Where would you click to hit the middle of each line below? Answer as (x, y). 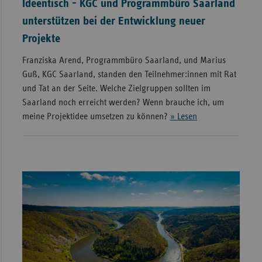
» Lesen (183, 116)
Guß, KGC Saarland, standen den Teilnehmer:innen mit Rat (129, 74)
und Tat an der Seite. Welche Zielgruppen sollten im (116, 88)
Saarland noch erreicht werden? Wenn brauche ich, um (123, 102)
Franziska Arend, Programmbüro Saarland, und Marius (124, 60)
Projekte (41, 38)
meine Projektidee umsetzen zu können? (96, 116)
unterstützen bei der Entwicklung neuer (113, 21)
